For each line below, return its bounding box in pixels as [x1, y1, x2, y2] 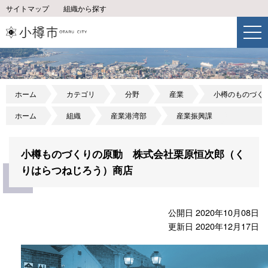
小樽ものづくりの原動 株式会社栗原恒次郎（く [21, 147, 245, 162]
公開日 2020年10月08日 [168, 206, 259, 219]
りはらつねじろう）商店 [21, 163, 133, 178]
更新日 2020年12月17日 [168, 220, 259, 233]
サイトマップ [6, 4, 49, 13]
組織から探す [63, 4, 106, 13]
